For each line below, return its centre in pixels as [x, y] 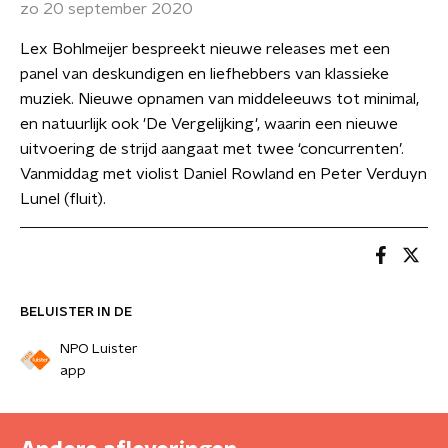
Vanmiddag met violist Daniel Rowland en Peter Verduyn [223, 174]
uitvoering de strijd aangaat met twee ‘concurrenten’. [212, 149]
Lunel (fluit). [63, 199]
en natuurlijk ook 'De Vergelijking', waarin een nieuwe [209, 124]
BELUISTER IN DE [76, 312]
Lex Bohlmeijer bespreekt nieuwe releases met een [205, 49]
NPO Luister [98, 349]
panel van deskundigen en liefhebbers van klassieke [204, 74]
